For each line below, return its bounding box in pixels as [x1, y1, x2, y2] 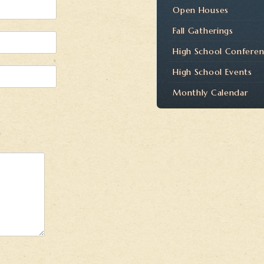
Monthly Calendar [173, 87, 248, 98]
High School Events [173, 67, 252, 77]
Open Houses [173, 5, 229, 15]
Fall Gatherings [173, 25, 233, 36]
